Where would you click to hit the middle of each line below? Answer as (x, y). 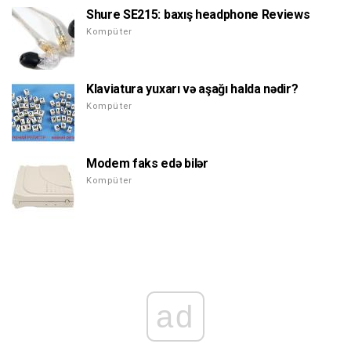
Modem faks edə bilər (147, 164)
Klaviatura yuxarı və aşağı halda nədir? (192, 89)
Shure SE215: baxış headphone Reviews (198, 15)
